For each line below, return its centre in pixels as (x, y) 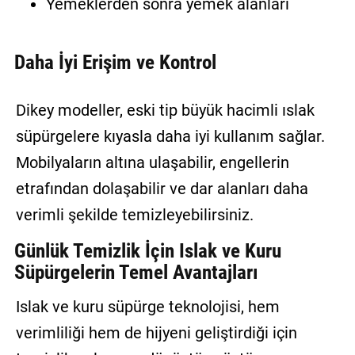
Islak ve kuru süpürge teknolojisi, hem (147, 306)
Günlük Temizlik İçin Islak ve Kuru (147, 250)
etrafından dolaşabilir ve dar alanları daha (162, 188)
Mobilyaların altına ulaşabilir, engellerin (152, 162)
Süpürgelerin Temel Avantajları (136, 272)
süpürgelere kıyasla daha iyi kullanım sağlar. (170, 136)
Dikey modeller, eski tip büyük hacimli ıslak (165, 110)
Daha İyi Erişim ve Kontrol (115, 63)
